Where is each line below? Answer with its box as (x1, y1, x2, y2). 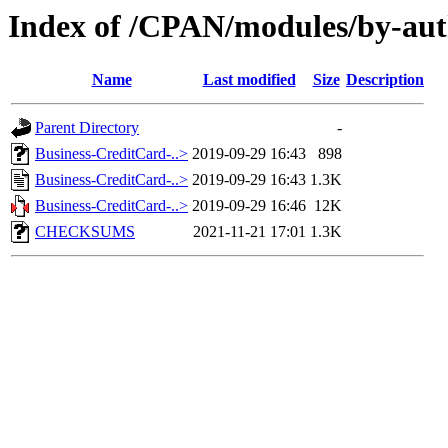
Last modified (202, 71, 296, 89)
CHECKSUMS (35, 223, 135, 241)
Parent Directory (35, 119, 139, 137)
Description (346, 71, 424, 89)
